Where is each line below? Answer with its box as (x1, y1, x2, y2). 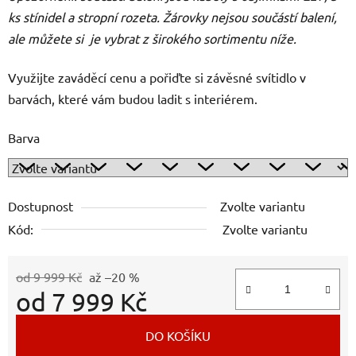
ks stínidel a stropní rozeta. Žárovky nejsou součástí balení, (8, 8, 337, 25)
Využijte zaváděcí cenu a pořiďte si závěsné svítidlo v (8, 68, 306, 85)
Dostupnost (8, 197, 73, 214)
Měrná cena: (15, 318, 84, 335)
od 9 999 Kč (16, 268, 82, 284)
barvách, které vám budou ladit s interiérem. (8, 90, 257, 106)
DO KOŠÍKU (145, 327, 211, 343)
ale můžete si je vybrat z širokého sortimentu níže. (8, 29, 296, 46)
